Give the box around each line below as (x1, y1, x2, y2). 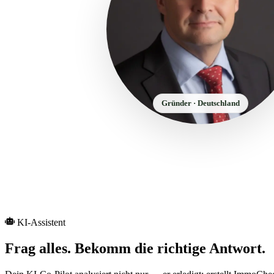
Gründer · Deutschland (161, 98, 240, 108)
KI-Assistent (17, 217, 65, 228)
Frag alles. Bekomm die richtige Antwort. (5, 240, 265, 256)
